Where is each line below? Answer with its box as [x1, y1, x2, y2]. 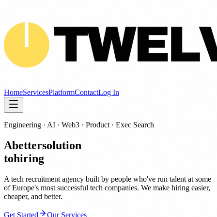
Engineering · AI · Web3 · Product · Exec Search [4, 121, 154, 129]
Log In [98, 88, 119, 96]
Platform [48, 88, 75, 96]
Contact [75, 88, 98, 96]
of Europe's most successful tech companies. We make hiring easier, [4, 183, 210, 192]
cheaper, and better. [4, 192, 62, 201]
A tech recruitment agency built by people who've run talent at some [4, 174, 211, 183]
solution [42, 139, 81, 152]
